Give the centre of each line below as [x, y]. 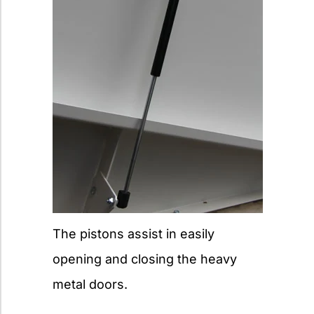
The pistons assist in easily [134, 234]
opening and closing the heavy [145, 259]
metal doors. [90, 285]
